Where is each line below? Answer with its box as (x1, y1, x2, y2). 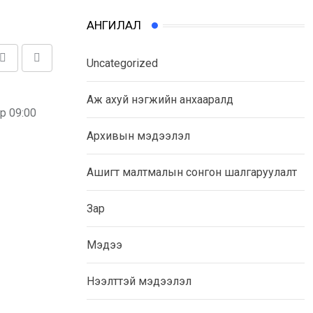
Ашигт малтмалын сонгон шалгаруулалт (87, 166, 297, 180)
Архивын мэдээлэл (87, 129, 190, 143)
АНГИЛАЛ (87, 18, 141, 33)
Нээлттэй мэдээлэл (87, 275, 191, 289)
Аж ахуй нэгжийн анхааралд (87, 93, 233, 107)
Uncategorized (87, 57, 158, 71)
